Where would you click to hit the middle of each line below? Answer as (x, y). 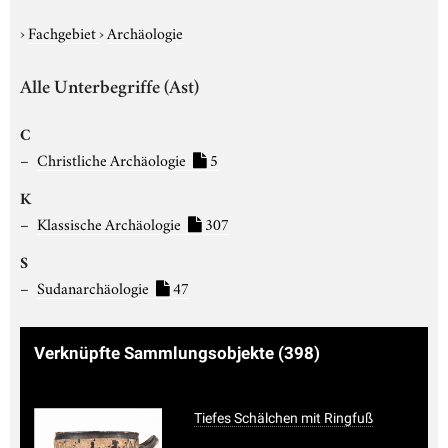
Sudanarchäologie (94, 286)
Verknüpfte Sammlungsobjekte (156, 352)
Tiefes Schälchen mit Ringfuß (283, 417)
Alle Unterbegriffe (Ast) (109, 89)
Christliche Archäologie (112, 158)
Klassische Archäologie (110, 222)
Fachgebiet (63, 31)
